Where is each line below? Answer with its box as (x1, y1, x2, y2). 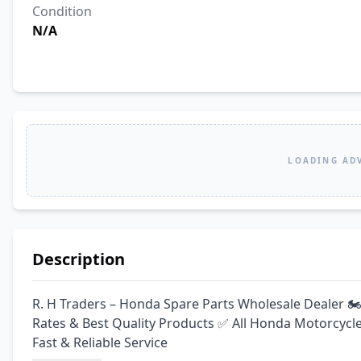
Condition (32, 2, 92, 20)
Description (32, 248, 125, 270)
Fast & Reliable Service (32, 334, 168, 351)
